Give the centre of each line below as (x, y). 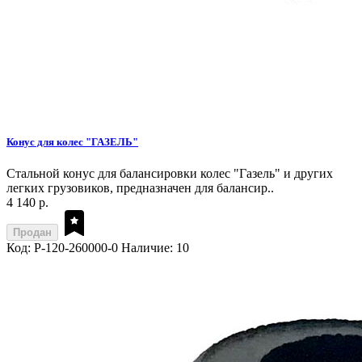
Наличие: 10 (155, 248)
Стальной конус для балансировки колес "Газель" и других (170, 174)
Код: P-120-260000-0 (62, 248)
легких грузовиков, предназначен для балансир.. (140, 188)
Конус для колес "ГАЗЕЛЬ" (72, 142)
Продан (32, 233)
